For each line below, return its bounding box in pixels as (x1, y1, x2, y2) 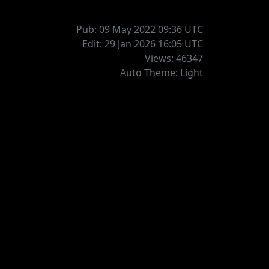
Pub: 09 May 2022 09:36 (76, 23, 184, 37)
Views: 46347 (145, 52, 203, 65)
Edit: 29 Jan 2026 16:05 (82, 37, 184, 51)
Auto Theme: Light (120, 66, 203, 80)
